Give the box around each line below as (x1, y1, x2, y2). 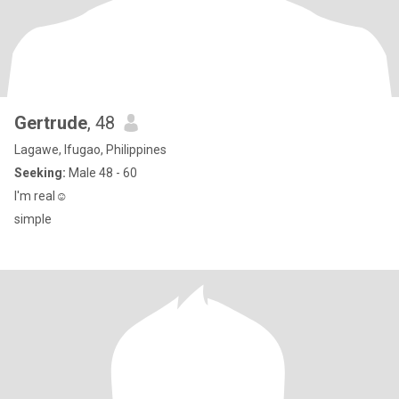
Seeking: (14, 166, 66, 180)
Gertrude (14, 112, 87, 134)
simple (14, 212, 52, 226)
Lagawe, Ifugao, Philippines (14, 142, 167, 157)
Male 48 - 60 (66, 166, 137, 180)
